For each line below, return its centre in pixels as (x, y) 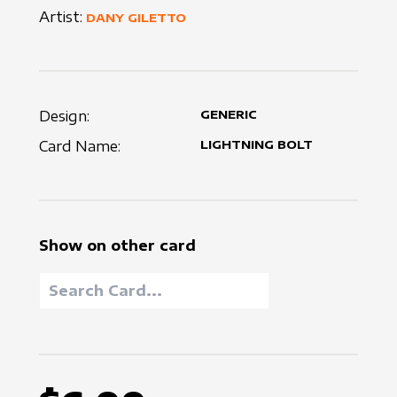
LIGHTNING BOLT (257, 145)
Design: (64, 117)
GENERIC (229, 115)
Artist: (61, 17)
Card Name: (80, 147)
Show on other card (117, 246)
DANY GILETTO (136, 18)
